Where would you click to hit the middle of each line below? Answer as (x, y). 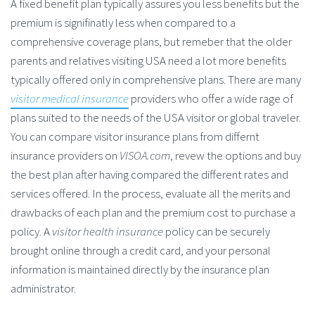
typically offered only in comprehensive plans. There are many (156, 79)
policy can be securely (217, 231)
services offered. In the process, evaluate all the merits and (150, 193)
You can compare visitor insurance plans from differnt (135, 136)
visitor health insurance (108, 231)
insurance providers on (65, 155)
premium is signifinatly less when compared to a (123, 22)
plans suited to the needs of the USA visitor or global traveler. (156, 117)
